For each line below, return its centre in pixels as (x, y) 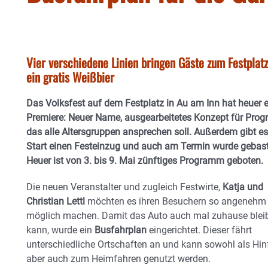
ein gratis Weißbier (70, 77)
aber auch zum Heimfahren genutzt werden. (118, 259)
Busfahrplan (121, 230)
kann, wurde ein (60, 230)
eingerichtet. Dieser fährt (199, 230)
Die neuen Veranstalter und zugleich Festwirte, (124, 187)
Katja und (243, 187)
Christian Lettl (56, 201)
